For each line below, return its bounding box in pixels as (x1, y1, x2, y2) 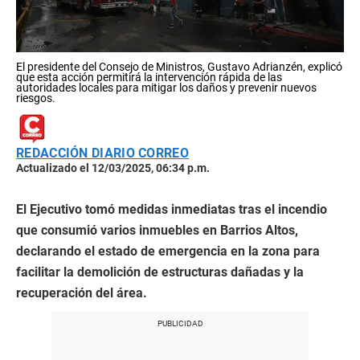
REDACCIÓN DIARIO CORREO (16, 145, 189, 161)
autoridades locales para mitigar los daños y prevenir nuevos (16, 81, 317, 94)
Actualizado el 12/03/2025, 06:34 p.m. (16, 162, 210, 174)
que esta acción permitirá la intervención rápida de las (16, 71, 282, 84)
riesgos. (16, 92, 55, 104)
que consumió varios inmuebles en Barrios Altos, (16, 223, 298, 238)
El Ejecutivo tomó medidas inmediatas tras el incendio (16, 202, 327, 217)
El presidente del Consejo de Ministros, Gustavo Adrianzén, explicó (16, 60, 342, 73)
